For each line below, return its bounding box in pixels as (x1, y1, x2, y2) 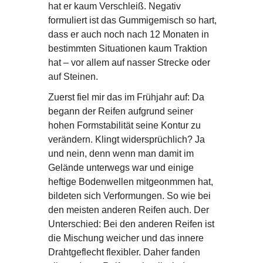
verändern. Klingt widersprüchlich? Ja (48, 134, 205, 145)
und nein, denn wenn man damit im (48, 149, 194, 159)
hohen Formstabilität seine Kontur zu (48, 120, 201, 131)
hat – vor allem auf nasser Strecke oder (48, 58, 210, 68)
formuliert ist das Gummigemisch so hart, (48, 15, 217, 26)
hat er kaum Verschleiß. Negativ (48, 1, 181, 12)
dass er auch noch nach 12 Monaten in (48, 29, 209, 40)
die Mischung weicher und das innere (48, 233, 204, 244)
